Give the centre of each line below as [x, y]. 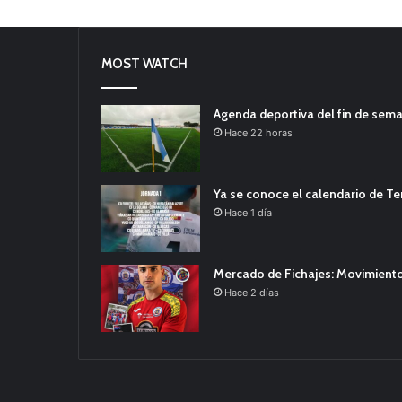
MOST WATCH [144, 64]
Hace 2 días [252, 293]
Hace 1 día [248, 213]
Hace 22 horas [258, 133]
